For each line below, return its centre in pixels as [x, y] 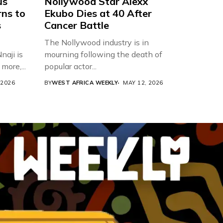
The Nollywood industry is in [96, 43]
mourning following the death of [103, 55]
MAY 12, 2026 [143, 83]
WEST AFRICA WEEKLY [85, 83]
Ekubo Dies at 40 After [98, 13]
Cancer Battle [76, 25]
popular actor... [70, 66]
